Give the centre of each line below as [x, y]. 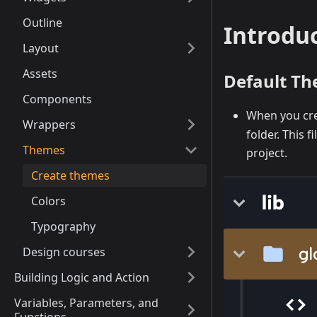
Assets [40, 74]
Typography [63, 226]
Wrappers [49, 125]
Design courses [64, 252]
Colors [48, 201]
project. [267, 153]
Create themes [70, 175]
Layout [41, 48]
